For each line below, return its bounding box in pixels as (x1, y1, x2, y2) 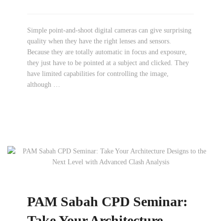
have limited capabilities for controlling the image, (27, 70, 169, 77)
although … (27, 81, 60, 88)
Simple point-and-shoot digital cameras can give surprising (27, 27, 191, 34)
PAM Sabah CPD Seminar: (27, 194, 187, 209)
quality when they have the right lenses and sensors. (27, 37, 171, 45)
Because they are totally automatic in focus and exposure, (27, 48, 187, 56)
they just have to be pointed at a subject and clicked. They (27, 59, 189, 67)
